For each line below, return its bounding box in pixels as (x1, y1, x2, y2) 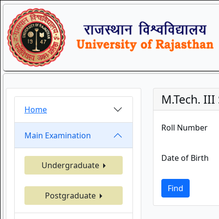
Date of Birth (161, 153, 209, 163)
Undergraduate (41, 160, 101, 171)
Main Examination (24, 130, 91, 141)
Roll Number (161, 122, 208, 133)
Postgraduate (44, 190, 98, 201)
